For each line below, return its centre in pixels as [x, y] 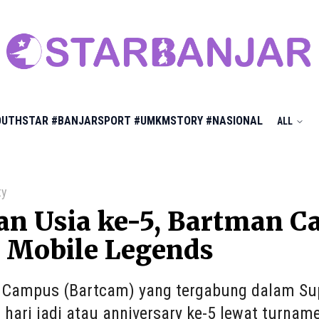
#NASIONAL [234, 121]
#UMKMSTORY [168, 121]
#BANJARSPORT [91, 121]
